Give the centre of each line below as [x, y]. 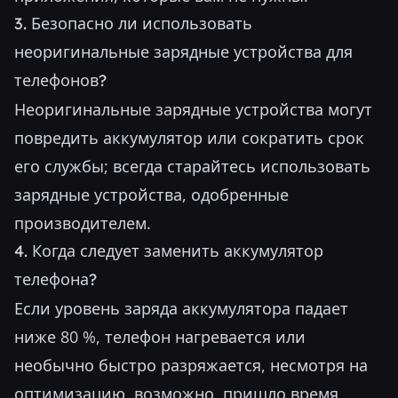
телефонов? [60, 80]
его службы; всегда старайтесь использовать [192, 166]
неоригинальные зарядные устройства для [183, 52]
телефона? [56, 279]
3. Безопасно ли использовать [133, 24]
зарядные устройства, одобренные [151, 195]
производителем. [83, 223]
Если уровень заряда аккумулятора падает [181, 308]
